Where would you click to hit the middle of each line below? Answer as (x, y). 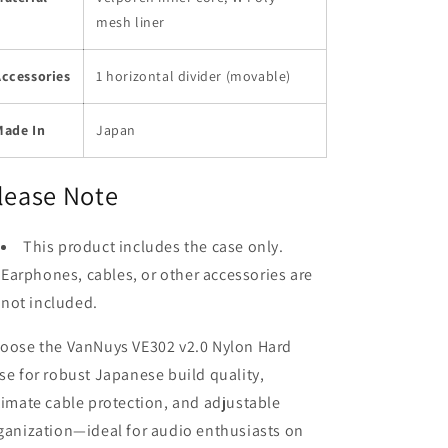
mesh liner (130, 21)
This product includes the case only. (153, 247)
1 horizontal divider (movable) (193, 75)
